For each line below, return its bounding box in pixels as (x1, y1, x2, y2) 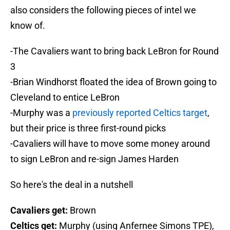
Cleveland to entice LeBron (10, 92, 120, 103)
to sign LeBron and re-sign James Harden (10, 154, 179, 165)
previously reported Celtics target (72, 107, 207, 119)
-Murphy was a (10, 107, 72, 119)
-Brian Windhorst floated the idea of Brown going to (10, 76, 217, 88)
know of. (10, 20, 45, 31)
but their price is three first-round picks (10, 123, 166, 134)
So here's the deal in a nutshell (10, 179, 133, 190)
